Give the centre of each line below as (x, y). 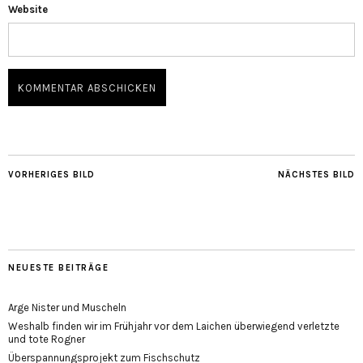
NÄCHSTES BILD (316, 174)
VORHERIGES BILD (51, 174)
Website (28, 9)
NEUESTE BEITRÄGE (58, 267)
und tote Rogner (47, 339)
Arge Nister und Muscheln (67, 307)
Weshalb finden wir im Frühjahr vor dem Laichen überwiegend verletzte (174, 326)
